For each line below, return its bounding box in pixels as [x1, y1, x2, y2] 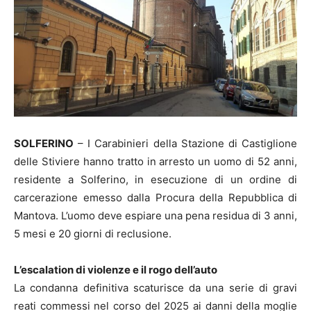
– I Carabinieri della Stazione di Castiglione [74, 136, 297, 150]
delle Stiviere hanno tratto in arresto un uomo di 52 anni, [14, 154, 297, 168]
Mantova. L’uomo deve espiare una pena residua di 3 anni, [14, 208, 297, 222]
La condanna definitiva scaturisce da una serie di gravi [14, 280, 297, 294]
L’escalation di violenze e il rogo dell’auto [14, 262, 217, 276]
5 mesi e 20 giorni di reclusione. [14, 226, 171, 240]
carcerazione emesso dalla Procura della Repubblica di [14, 190, 297, 204]
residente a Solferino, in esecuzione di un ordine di [14, 172, 297, 186]
